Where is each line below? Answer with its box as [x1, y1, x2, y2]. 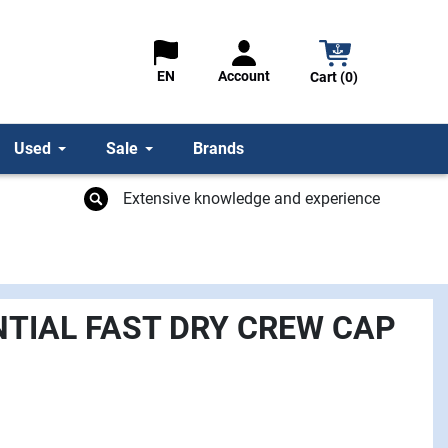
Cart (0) [310, 68, 359, 85]
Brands [193, 139, 244, 158]
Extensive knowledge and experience [122, 188, 380, 208]
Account [218, 68, 271, 85]
